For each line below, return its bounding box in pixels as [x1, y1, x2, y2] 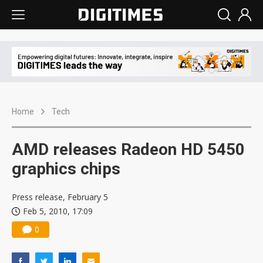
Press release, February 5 [12, 191, 108, 203]
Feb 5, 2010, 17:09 [23, 205, 93, 217]
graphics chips [12, 159, 120, 179]
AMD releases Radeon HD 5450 [12, 140, 245, 160]
